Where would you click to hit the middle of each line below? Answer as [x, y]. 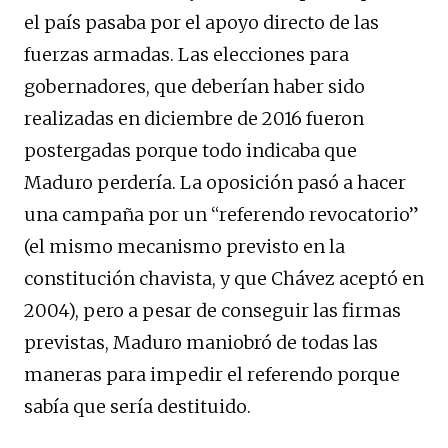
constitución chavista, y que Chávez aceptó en [224, 278]
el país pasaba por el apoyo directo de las [201, 22]
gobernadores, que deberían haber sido [194, 86]
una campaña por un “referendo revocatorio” [221, 214]
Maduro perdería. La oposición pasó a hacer [215, 182]
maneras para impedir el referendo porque [212, 374]
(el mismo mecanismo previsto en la [184, 246]
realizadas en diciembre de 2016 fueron [194, 118]
